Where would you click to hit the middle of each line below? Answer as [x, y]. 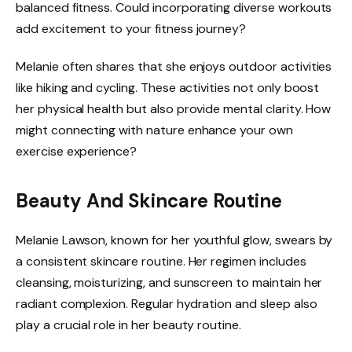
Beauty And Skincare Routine [149, 201]
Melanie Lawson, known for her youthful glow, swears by [174, 240]
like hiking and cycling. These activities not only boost [168, 87]
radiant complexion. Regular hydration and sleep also [167, 304]
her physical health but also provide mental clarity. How [174, 108]
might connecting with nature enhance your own [154, 130]
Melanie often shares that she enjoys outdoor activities [174, 66]
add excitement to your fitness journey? [131, 28]
